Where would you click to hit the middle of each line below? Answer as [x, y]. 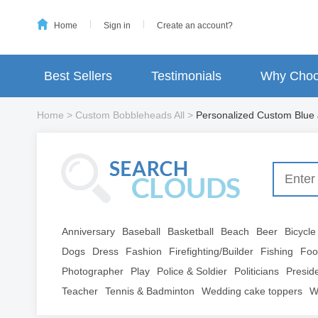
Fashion [144, 251]
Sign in [117, 26]
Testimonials [186, 76]
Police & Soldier [192, 271]
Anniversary [88, 231]
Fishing [277, 251]
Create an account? [195, 26]
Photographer [93, 271]
